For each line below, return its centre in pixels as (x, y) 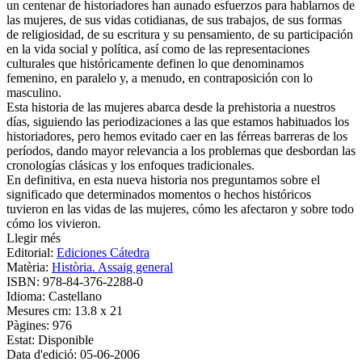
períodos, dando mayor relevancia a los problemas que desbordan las (181, 150)
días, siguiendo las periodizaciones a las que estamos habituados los (178, 121)
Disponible (66, 339)
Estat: (22, 339)
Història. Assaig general (112, 267)
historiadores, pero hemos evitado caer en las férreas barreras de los (177, 136)
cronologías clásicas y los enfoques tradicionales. (130, 165)
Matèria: (29, 267)
